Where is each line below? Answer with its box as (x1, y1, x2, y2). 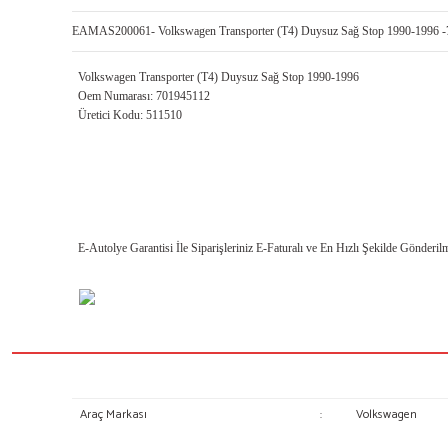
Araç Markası (79, 405, 147, 424)
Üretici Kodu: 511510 (78, 108, 182, 122)
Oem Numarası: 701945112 (78, 89, 210, 103)
